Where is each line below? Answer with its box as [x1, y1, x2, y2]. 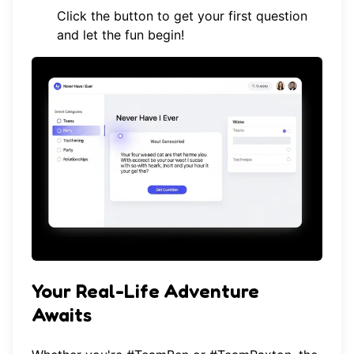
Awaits [32, 303, 92, 326]
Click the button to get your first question [57, 8, 307, 24]
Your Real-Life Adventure [32, 279, 259, 303]
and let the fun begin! [57, 27, 184, 43]
